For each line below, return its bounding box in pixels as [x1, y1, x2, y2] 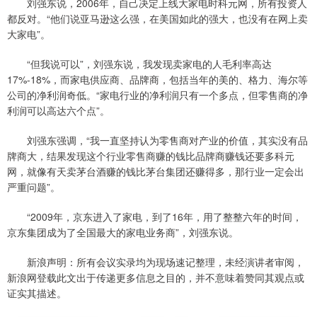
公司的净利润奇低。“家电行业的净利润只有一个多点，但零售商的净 [7, 88, 308, 103]
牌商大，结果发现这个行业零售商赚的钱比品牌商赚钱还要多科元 [7, 149, 294, 163]
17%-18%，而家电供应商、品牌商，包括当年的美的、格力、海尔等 [7, 72, 308, 87]
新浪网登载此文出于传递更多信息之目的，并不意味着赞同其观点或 [7, 270, 304, 285]
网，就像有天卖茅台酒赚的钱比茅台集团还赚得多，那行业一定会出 [7, 164, 304, 179]
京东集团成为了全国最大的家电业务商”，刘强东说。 [7, 225, 238, 240]
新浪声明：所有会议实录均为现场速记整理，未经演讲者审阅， [7, 255, 304, 270]
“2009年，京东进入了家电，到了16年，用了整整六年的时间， [7, 209, 302, 224]
